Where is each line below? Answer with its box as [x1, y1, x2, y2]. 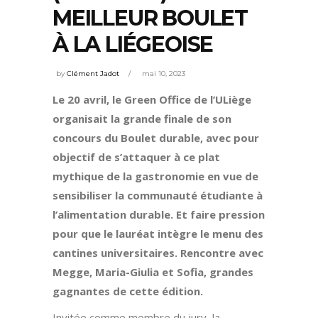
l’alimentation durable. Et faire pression [53, 207, 265, 222]
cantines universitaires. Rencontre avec [53, 246, 263, 261]
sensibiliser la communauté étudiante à [53, 188, 263, 203]
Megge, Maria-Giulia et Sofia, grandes [53, 265, 253, 280]
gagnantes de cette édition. [53, 284, 203, 299]
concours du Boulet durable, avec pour [53, 131, 259, 146]
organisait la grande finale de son [53, 111, 231, 126]
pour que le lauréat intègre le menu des [53, 226, 263, 241]
